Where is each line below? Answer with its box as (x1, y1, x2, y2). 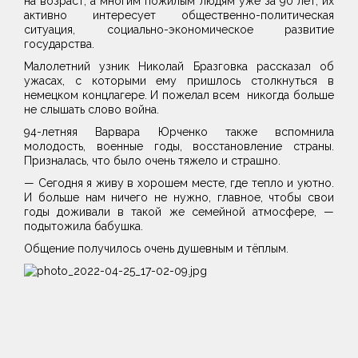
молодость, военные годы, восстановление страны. (24, 140, 334, 153)
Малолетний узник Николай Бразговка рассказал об (24, 60, 334, 74)
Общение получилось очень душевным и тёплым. (24, 242, 288, 256)
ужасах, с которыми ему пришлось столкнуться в (24, 74, 334, 88)
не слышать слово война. (24, 103, 162, 117)
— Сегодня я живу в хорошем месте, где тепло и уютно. (24, 177, 334, 190)
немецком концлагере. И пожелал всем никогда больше (24, 89, 334, 102)
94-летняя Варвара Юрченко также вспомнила (24, 125, 334, 139)
